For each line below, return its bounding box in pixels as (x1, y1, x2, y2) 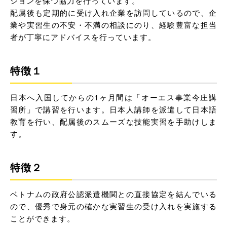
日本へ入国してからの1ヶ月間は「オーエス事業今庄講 (10, 91, 217, 102)
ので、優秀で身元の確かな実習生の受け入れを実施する (10, 200, 217, 211)
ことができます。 (10, 212, 75, 223)
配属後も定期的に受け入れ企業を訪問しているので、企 (10, 7, 217, 18)
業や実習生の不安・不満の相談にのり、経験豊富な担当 (10, 19, 217, 30)
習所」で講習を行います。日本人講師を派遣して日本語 (10, 103, 217, 115)
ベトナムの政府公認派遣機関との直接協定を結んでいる (10, 188, 217, 199)
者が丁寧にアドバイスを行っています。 (10, 31, 156, 42)
